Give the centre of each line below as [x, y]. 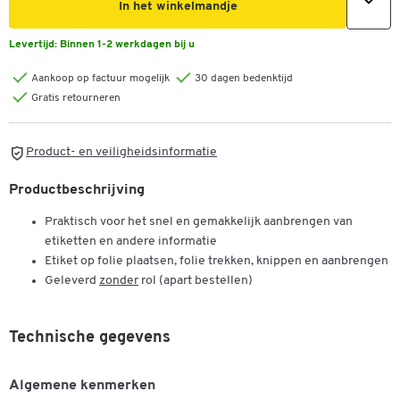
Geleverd [72, 281]
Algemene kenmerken [82, 386]
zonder [119, 281]
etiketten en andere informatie [131, 242]
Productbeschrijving [77, 191]
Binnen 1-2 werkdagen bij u [127, 45]
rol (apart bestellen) [196, 281]
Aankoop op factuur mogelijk [100, 79]
